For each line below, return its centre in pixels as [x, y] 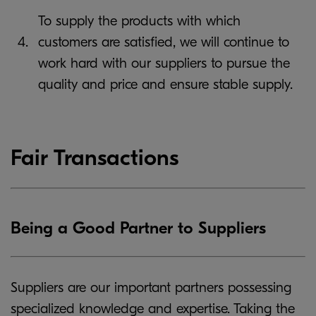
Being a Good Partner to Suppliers [138, 228]
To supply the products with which [139, 21]
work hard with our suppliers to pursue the [164, 63]
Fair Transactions [95, 158]
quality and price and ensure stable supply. [165, 84]
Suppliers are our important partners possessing [151, 287]
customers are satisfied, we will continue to [164, 42]
